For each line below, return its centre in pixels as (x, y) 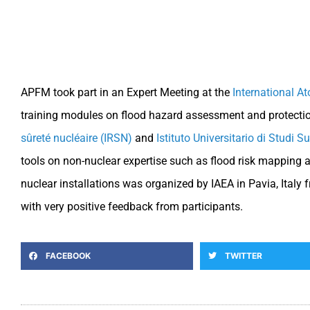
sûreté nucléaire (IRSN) (76, 138)
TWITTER (243, 255)
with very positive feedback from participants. (132, 207)
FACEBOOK (68, 255)
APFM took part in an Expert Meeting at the (127, 93)
